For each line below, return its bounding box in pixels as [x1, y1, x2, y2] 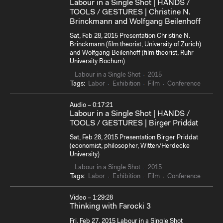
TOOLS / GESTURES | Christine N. [70, 8, 191, 16]
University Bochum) [70, 58, 125, 65]
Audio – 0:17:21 [70, 102, 113, 109]
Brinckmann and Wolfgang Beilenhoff [70, 17, 201, 26]
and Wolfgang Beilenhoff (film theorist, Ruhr [70, 50, 194, 57]
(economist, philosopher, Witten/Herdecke [70, 142, 190, 149]
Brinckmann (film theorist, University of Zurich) [70, 41, 201, 48]
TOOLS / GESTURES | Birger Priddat [70, 119, 198, 127]
